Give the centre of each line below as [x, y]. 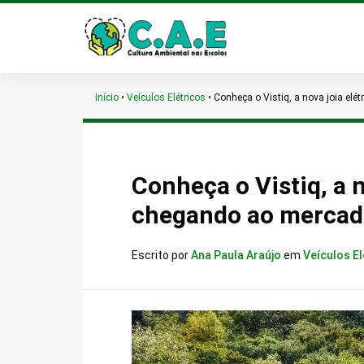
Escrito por [161, 255]
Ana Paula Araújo [237, 255]
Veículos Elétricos [166, 97]
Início [107, 97]
